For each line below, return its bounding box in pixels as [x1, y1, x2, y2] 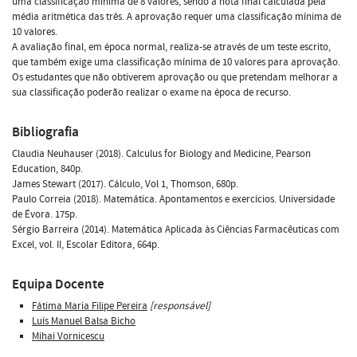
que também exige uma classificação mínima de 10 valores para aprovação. [12, 54, 340, 69]
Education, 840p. [12, 161, 83, 176]
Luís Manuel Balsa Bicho [32, 313, 135, 328]
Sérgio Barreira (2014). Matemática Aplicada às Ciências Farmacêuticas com [12, 222, 339, 237]
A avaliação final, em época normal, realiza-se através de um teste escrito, [12, 39, 331, 54]
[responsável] [150, 298, 210, 313]
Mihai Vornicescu [32, 328, 104, 343]
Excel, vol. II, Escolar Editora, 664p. [12, 237, 159, 252]
